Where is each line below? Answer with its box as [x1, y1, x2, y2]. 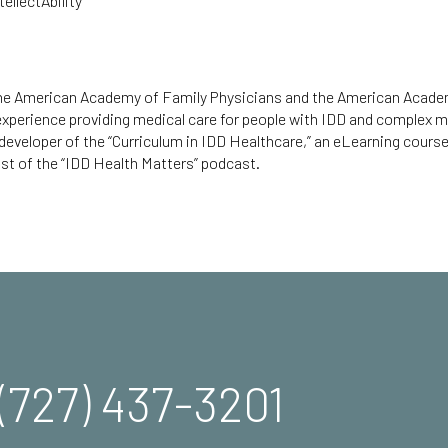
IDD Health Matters [65, 153, 194, 173]
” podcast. [194, 153, 260, 173]
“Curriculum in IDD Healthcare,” [108, 131, 311, 151]
